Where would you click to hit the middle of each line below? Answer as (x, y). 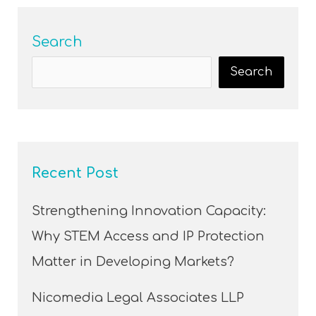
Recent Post (75, 173)
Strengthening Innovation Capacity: (149, 211)
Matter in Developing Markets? (133, 261)
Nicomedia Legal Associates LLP (138, 297)
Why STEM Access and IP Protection (148, 236)
